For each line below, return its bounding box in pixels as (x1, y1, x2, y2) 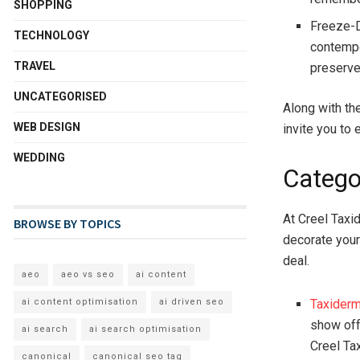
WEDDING (14, 151, 65, 164)
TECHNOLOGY (14, 29, 89, 42)
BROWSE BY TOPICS (14, 215, 121, 231)
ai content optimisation (22, 297, 138, 307)
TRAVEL (14, 59, 55, 72)
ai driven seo (159, 297, 224, 307)
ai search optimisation (89, 324, 202, 334)
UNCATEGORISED (14, 90, 107, 103)
